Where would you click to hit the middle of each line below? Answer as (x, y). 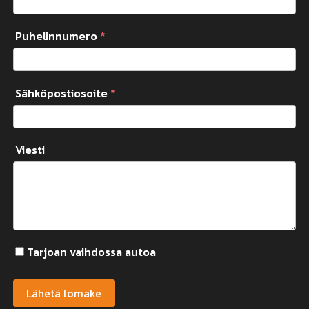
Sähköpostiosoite (63, 93)
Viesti (30, 150)
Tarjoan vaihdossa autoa (92, 252)
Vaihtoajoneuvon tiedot (88, 286)
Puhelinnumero (58, 36)
